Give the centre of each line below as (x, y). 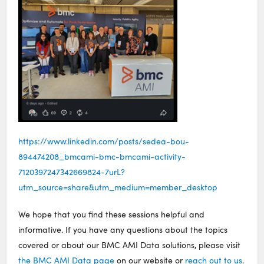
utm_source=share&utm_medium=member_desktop (118, 187)
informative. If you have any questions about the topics (123, 229)
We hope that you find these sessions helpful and (112, 214)
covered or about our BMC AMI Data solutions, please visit (130, 245)
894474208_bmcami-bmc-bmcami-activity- (102, 156)
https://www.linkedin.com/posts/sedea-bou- (104, 141)
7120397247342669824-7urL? (72, 171)
